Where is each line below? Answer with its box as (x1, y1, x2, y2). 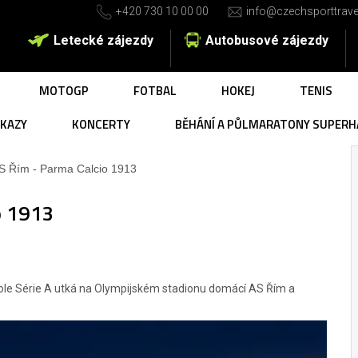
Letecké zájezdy (54, 33, 153, 48)
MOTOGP (39, 82, 89, 100)
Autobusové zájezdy (205, 33, 328, 48)
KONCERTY (72, 115, 130, 133)
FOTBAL (133, 82, 177, 100)
